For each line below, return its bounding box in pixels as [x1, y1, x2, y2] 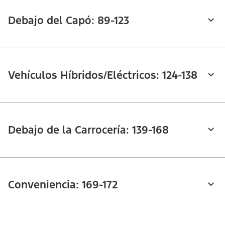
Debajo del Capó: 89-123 [8, 13, 129, 27]
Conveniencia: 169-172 [8, 177, 118, 191]
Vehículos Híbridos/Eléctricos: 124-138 [8, 68, 197, 82]
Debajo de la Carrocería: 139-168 [8, 123, 169, 137]
